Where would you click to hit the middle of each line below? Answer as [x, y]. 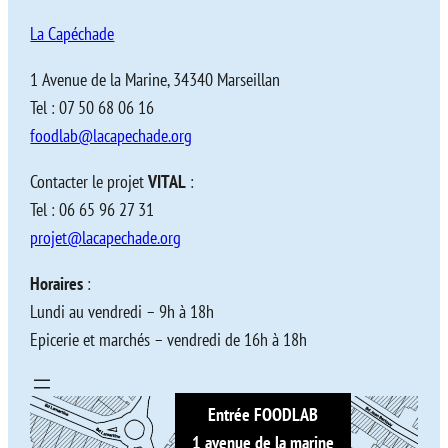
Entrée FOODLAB [262, 415]
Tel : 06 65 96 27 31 [92, 209]
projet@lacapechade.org [106, 237]
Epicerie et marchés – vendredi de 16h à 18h [169, 339]
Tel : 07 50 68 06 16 [94, 107]
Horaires [57, 283]
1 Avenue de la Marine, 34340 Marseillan [155, 79]
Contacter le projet [89, 181]
